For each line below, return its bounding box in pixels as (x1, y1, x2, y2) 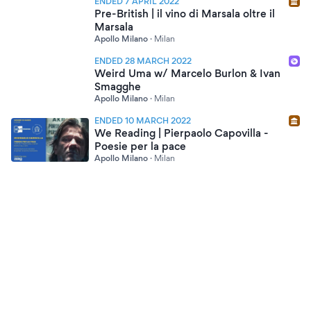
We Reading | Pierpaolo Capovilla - (94, 126, 269, 140)
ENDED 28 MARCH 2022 (94, 56, 192, 66)
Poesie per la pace (94, 140, 186, 153)
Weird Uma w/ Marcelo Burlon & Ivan (94, 67, 280, 80)
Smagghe (94, 80, 141, 93)
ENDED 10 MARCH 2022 (94, 115, 191, 126)
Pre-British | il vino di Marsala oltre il (94, 7, 275, 20)
